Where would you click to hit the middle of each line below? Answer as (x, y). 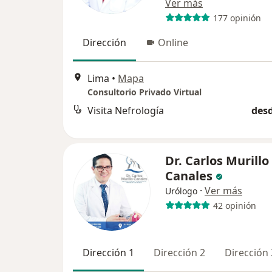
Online (173, 42)
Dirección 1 (108, 253)
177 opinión (237, 18)
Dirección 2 (179, 253)
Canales (189, 176)
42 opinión (234, 205)
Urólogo (181, 191)
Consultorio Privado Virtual (144, 92)
